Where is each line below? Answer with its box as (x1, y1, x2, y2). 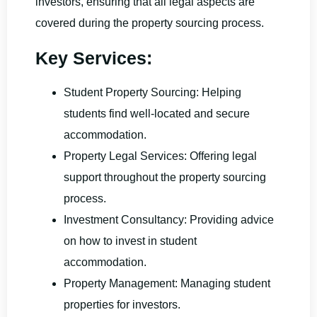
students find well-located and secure (64, 107, 250, 120)
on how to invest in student (64, 234, 197, 247)
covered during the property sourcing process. (35, 16, 264, 29)
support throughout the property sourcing (64, 171, 266, 183)
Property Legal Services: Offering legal (64, 149, 257, 162)
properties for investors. (64, 298, 180, 311)
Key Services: (35, 47, 152, 68)
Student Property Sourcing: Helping (64, 86, 241, 98)
